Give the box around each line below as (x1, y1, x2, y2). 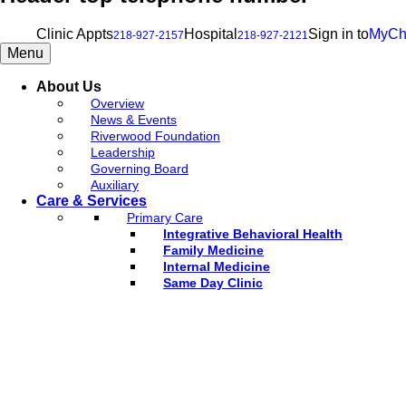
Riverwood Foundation (91, 128, 220, 143)
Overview (91, 95, 144, 111)
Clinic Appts (36, 25, 113, 42)
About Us (36, 78, 101, 94)
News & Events (91, 111, 177, 127)
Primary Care (127, 209, 203, 225)
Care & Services (36, 192, 147, 208)
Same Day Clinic (163, 275, 263, 290)
